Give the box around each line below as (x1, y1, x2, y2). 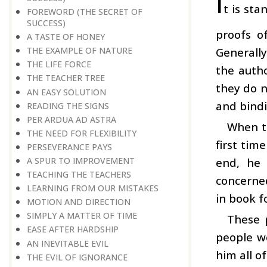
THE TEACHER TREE (27, 72, 105, 84)
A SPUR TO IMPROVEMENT (27, 155, 135, 167)
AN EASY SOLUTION (27, 86, 106, 98)
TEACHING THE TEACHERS (27, 169, 131, 181)
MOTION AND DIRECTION (27, 196, 131, 208)
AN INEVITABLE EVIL (27, 237, 108, 249)
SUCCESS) (27, 17, 66, 29)
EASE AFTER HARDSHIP (27, 223, 119, 235)
